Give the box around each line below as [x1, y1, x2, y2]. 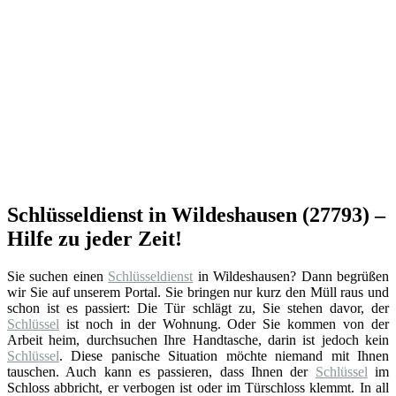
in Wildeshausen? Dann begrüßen [193, 268, 390, 284]
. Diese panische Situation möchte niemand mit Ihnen [59, 347, 389, 363]
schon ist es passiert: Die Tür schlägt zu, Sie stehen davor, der [7, 300, 389, 316]
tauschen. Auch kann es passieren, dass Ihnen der [7, 363, 316, 379]
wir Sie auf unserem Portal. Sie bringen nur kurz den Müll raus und [7, 284, 389, 300]
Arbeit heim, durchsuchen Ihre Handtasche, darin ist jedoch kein [7, 331, 389, 347]
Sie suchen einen [7, 268, 109, 284]
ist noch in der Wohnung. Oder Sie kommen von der [59, 316, 389, 331]
